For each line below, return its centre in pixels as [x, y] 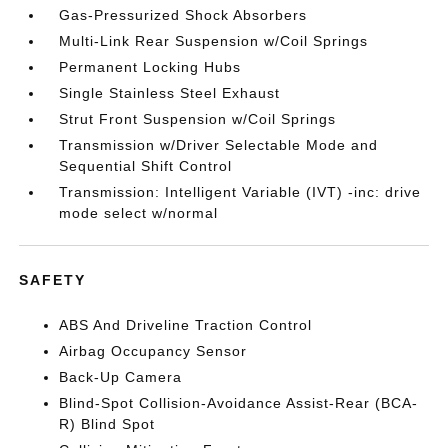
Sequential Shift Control [146, 166]
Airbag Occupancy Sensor [153, 351]
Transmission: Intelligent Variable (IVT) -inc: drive [240, 192]
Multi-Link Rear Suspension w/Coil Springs [214, 41]
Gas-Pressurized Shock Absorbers [183, 15]
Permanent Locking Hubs [150, 67]
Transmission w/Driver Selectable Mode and [219, 145]
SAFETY [53, 280]
